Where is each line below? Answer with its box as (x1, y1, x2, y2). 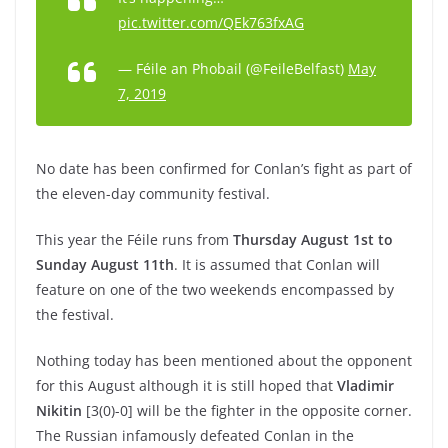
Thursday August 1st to (233, 230, 393, 249)
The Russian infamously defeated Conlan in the (36, 426, 354, 445)
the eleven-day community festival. (36, 184, 270, 203)
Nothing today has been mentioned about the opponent (36, 351, 412, 370)
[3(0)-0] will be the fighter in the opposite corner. (82, 401, 412, 420)
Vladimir (337, 376, 394, 395)
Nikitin (36, 401, 82, 420)
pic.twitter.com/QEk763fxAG (118, 13, 304, 32)
